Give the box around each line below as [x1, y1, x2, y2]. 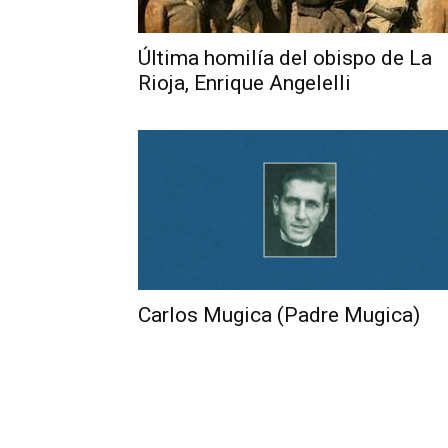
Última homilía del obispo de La [138, 46, 432, 70]
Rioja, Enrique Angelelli [138, 71, 351, 95]
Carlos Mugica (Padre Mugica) [138, 303, 420, 327]
